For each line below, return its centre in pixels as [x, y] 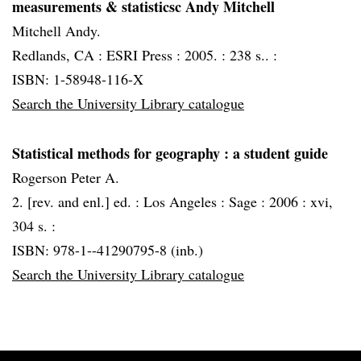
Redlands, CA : [59, 55]
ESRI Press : [145, 55]
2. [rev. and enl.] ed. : [78, 201]
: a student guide [276, 153]
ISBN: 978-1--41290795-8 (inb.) [108, 250]
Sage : [249, 201]
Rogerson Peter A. [66, 177]
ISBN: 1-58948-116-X [78, 79]
